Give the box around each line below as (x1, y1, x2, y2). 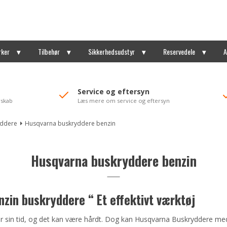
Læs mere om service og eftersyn (77, 97, 170, 104)
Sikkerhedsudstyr (88, 46, 135, 57)
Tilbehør (37, 46, 60, 57)
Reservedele (163, 46, 195, 57)
